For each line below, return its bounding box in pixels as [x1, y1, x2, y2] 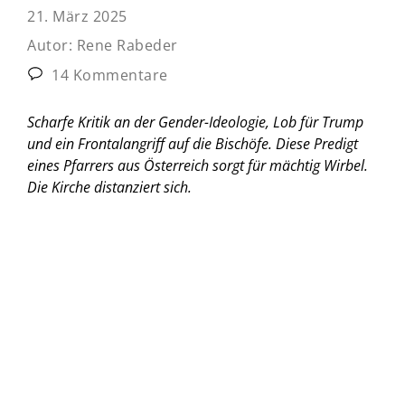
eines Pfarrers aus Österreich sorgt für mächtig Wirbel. [27, 155, 368, 175]
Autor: [27, 34, 77, 55]
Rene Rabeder [76, 34, 178, 55]
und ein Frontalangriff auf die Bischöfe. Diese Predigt [27, 133, 358, 154]
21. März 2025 [27, 5, 127, 26]
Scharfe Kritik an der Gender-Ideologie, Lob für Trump [27, 111, 363, 132]
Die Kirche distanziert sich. [27, 176, 192, 197]
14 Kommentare [47, 64, 168, 85]
